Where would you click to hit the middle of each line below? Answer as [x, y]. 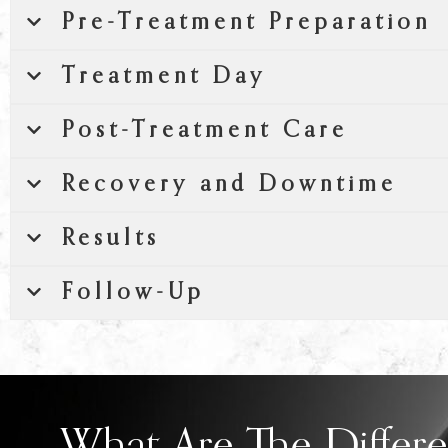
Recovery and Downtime [229, 185]
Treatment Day [164, 77]
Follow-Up [133, 293]
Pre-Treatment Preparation [246, 23]
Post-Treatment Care [205, 131]
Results [111, 239]
